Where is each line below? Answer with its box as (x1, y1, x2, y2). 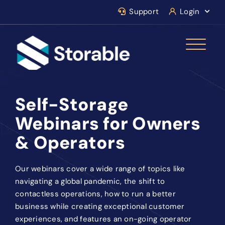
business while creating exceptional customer (15, 201, 184, 211)
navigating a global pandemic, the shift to (15, 176, 165, 186)
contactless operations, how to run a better (15, 189, 176, 198)
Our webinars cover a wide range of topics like (15, 164, 185, 173)
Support (129, 7, 159, 16)
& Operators (15, 131, 125, 154)
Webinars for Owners (15, 112, 200, 135)
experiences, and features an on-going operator (15, 214, 192, 223)
